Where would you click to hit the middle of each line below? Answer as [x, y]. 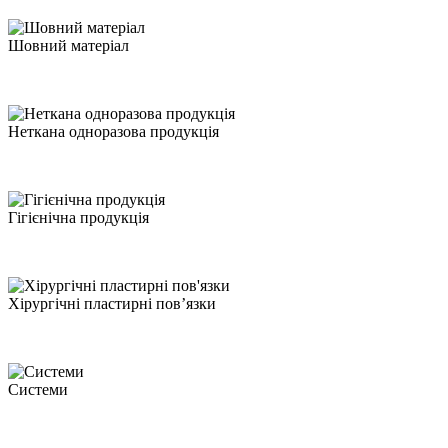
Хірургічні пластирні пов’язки [112, 303]
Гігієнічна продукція [78, 217]
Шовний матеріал [68, 45]
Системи [38, 389]
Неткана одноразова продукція [113, 131]
